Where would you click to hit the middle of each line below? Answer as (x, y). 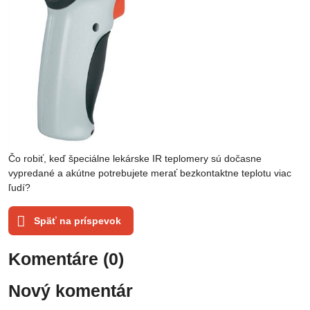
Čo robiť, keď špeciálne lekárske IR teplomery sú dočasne (135, 158)
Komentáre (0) (66, 259)
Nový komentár (71, 291)
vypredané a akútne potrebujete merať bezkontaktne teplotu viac (150, 173)
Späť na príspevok (76, 221)
